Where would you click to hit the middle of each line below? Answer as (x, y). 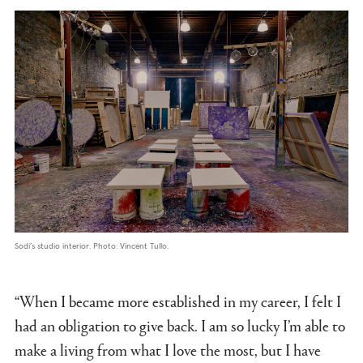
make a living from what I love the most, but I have (168, 350)
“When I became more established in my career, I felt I (178, 301)
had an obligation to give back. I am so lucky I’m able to (180, 325)
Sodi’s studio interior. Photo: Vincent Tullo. (92, 247)
